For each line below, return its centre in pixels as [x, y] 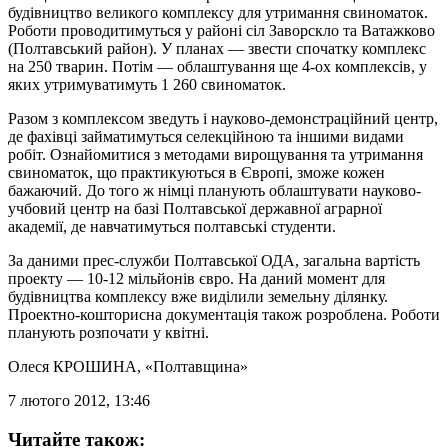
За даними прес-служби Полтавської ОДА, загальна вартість [214, 260]
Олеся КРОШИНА [72, 366]
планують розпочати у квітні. [108, 332]
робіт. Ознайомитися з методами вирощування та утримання [215, 154]
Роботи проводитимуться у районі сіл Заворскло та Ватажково [221, 30]
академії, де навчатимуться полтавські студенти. [172, 226]
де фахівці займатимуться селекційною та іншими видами [206, 136]
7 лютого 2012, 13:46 [79, 400]
